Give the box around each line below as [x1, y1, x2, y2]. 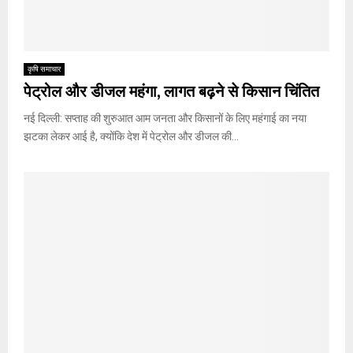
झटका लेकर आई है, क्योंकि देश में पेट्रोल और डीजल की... [24, 129, 239, 143]
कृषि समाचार [28, 64, 61, 73]
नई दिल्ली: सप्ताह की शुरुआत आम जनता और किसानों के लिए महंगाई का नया [24, 111, 307, 124]
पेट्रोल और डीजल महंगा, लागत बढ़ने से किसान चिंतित [24, 78, 319, 106]
